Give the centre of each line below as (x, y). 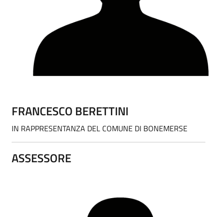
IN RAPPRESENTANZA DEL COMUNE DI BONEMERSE (100, 128)
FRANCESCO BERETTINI (70, 111)
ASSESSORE (41, 158)
